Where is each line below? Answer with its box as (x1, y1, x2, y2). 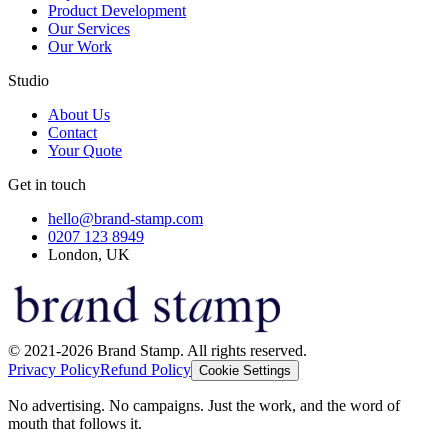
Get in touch (8, 176, 86, 194)
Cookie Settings (199, 363, 291, 379)
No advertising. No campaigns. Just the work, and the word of (8, 397, 400, 415)
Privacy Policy (8, 361, 100, 379)
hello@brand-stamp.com (48, 210, 203, 228)
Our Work (48, 38, 112, 56)
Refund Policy (100, 361, 191, 379)
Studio (8, 72, 49, 90)
